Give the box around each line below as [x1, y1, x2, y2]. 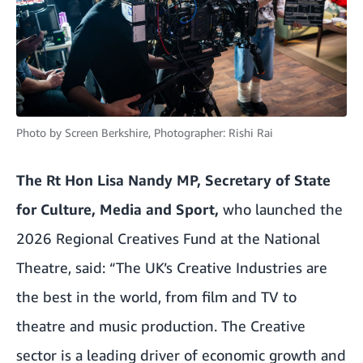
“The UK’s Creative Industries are [109, 258, 327, 277]
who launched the [219, 200, 343, 219]
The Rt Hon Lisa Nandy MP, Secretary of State [16, 171, 331, 190]
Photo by [16, 126, 62, 140]
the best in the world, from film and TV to [16, 288, 297, 306]
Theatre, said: [16, 258, 105, 277]
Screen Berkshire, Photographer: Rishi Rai [65, 126, 273, 140]
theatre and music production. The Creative [16, 317, 305, 335]
